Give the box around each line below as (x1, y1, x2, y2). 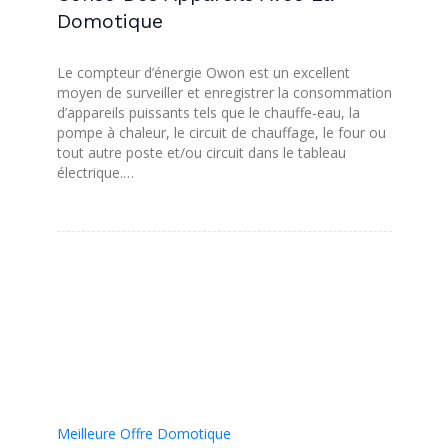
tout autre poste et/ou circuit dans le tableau (56, 142, 346, 162)
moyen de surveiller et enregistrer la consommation (56, 82, 392, 102)
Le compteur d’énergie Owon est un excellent (56, 62, 350, 82)
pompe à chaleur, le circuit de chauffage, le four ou (56, 122, 386, 142)
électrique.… (56, 162, 134, 182)
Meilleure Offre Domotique (56, 423, 231, 443)
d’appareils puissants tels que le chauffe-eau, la (56, 102, 360, 122)
